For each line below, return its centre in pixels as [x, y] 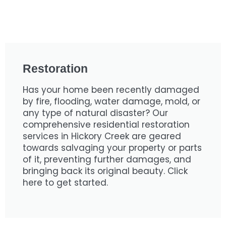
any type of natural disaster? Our [95, 113]
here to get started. [65, 183]
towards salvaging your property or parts [112, 148]
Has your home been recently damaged [111, 90]
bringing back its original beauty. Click [105, 171]
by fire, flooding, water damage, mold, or [111, 101]
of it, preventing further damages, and [107, 159]
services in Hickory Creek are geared [102, 136]
